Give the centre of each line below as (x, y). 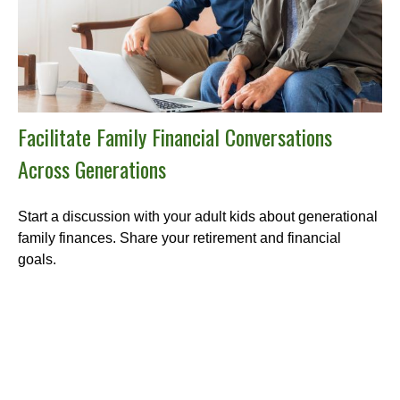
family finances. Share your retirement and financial (179, 238)
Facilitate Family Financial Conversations (175, 137)
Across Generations (92, 169)
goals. (37, 260)
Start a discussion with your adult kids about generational (198, 217)
